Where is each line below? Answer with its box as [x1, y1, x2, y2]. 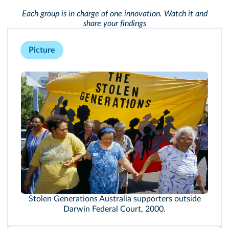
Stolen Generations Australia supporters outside [28, 195, 201, 203]
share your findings [83, 19, 146, 28]
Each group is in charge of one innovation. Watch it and [21, 10, 208, 18]
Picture [29, 46, 55, 54]
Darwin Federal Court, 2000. [63, 205, 166, 214]
